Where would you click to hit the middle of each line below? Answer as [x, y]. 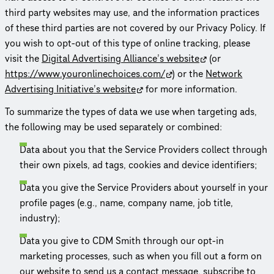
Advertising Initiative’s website [70, 89]
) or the [189, 74]
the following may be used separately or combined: [113, 127]
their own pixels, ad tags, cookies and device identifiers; [138, 165]
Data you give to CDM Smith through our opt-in [122, 241]
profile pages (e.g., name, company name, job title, [126, 203]
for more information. [191, 89]
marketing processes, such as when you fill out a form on [141, 256]
